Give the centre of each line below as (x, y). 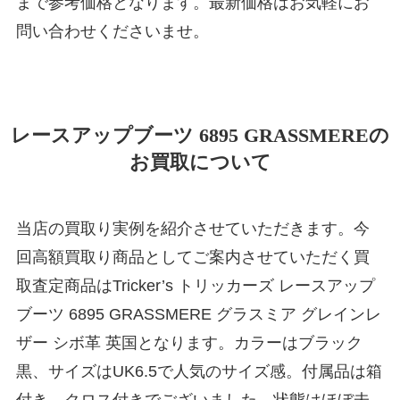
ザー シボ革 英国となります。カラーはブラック (189, 343)
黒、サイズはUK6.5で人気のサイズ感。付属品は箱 (199, 372)
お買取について (200, 163)
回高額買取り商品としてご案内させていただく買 (192, 258)
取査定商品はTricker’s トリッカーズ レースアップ (195, 286)
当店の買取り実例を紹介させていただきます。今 (192, 229)
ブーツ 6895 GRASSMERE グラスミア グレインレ (198, 315)
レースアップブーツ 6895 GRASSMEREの (200, 136)
